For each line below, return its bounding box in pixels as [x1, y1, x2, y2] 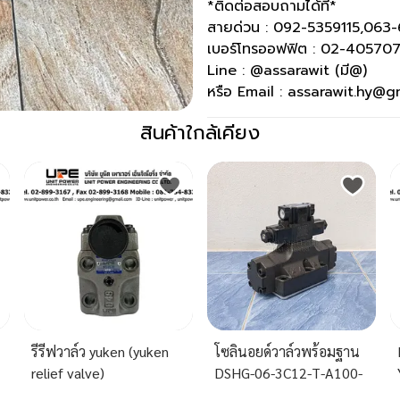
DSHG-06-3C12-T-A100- [213, 363, 362, 383]
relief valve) [30, 363, 104, 383]
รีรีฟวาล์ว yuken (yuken [30, 342, 169, 362]
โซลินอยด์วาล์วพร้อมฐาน [213, 342, 360, 362]
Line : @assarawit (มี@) [207, 60, 367, 81]
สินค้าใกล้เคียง [140, 118, 260, 147]
